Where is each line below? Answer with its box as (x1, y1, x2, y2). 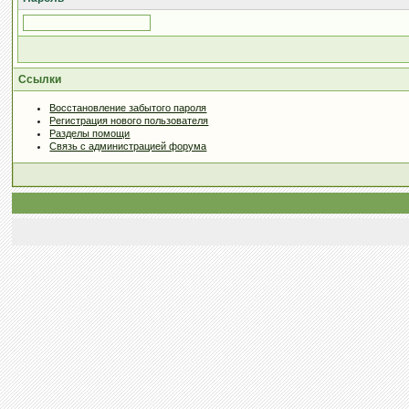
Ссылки (18, 73, 62, 86)
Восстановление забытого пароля (49, 102, 207, 113)
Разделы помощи (49, 128, 131, 139)
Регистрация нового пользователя (49, 115, 209, 126)
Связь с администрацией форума (49, 141, 207, 152)
